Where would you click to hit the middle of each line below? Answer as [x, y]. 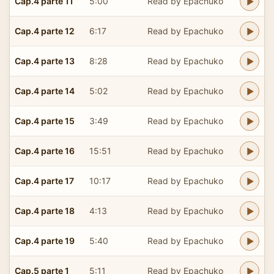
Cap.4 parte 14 [45, 91]
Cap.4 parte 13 [45, 61]
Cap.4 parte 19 [45, 240]
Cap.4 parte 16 [45, 150]
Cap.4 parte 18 [45, 210]
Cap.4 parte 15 [45, 120]
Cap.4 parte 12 [45, 31]
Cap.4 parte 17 [44, 180]
